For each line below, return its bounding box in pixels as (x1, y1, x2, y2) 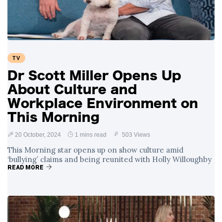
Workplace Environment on (7, 97, 198, 109)
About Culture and (7, 83, 137, 95)
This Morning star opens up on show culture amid (7, 145, 183, 155)
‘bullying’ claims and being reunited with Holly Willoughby (7, 155, 212, 164)
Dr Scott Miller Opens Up (7, 69, 181, 81)
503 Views (120, 131, 150, 138)
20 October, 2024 (15, 131, 61, 138)
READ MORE (7, 164, 44, 171)
